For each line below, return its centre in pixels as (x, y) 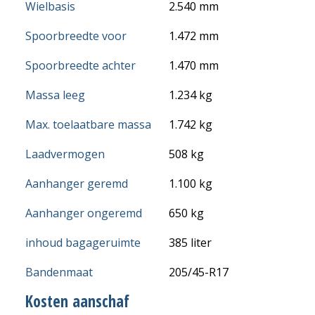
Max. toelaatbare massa (88, 124)
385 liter (190, 242)
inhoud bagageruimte (83, 242)
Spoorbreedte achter (81, 65)
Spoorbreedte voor (76, 36)
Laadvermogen (65, 154)
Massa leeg (55, 95)
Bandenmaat (59, 272)
